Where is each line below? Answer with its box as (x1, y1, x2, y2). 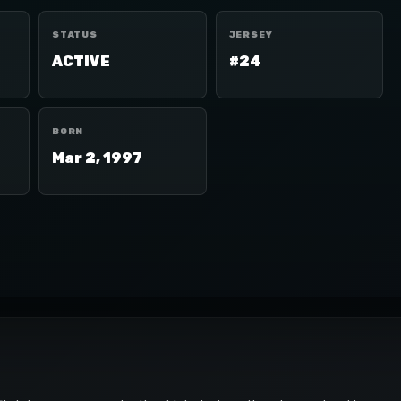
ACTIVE (52, 53, 110, 70)
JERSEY (228, 30, 273, 40)
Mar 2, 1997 (52, 149, 142, 166)
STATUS (52, 30, 98, 40)
